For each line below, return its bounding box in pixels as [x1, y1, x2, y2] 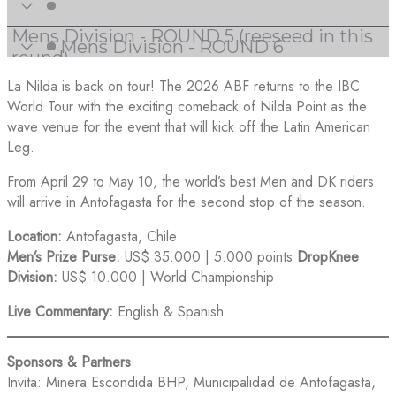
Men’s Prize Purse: [7, 246, 120, 267]
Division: [7, 266, 57, 287]
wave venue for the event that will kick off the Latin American [7, 116, 370, 137]
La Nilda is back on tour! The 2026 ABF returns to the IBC [7, 75, 360, 96]
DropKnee [297, 246, 359, 267]
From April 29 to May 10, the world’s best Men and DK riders [7, 171, 374, 192]
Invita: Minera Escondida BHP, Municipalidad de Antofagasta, [7, 371, 376, 392]
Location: [7, 225, 62, 247]
